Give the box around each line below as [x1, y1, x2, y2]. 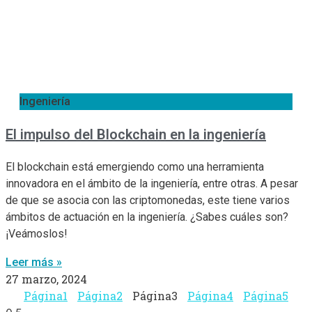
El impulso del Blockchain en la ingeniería [6, 125, 266, 143]
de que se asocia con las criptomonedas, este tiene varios [6, 193, 290, 207]
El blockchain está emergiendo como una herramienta [6, 159, 264, 173]
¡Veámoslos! [6, 226, 68, 240]
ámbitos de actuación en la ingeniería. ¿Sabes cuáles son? [6, 210, 288, 224]
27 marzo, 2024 [6, 271, 87, 286]
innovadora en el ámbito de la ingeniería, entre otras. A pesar [6, 176, 298, 190]
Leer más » [6, 255, 62, 269]
